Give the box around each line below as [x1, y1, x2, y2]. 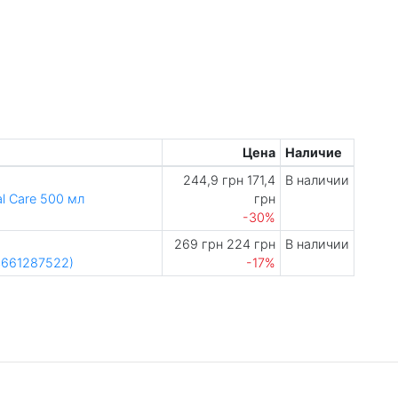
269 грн [174, 236, 224, 251]
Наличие [284, 145, 342, 160]
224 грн [223, 236, 276, 251]
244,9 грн [183, 172, 244, 187]
